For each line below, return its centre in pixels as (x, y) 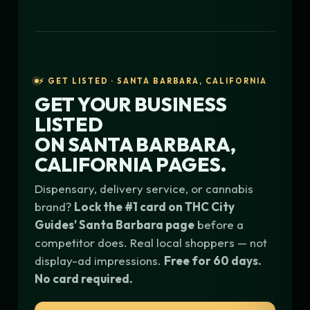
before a (219, 224)
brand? (54, 206)
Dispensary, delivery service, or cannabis (144, 188)
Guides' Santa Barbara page (115, 224)
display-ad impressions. (99, 260)
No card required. (84, 278)
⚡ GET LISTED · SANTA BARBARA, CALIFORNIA (153, 81)
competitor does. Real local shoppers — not (151, 242)
